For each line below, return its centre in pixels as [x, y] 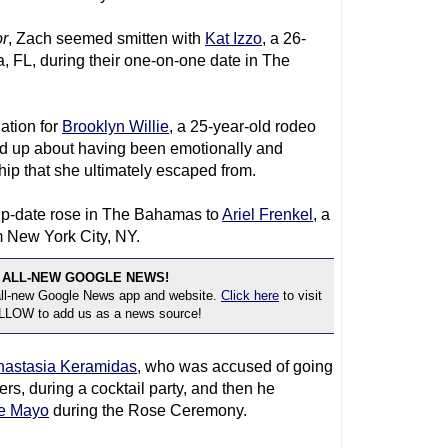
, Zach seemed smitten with [106, 38]
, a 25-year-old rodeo [242, 126]
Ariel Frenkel [267, 214]
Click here [250, 295]
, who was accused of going [235, 366]
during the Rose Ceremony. [148, 410]
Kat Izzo [233, 38]
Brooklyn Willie [115, 126]
